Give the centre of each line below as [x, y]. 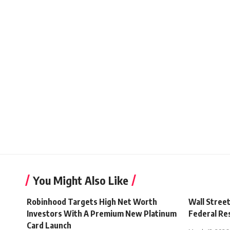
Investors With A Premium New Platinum [102, 213]
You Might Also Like [81, 180]
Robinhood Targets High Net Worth [92, 202]
